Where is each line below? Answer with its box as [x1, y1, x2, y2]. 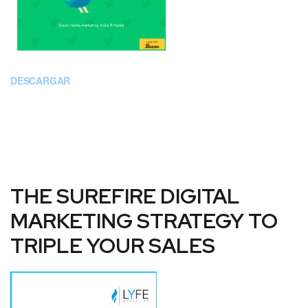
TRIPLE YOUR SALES [10, 231, 215, 259]
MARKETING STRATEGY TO [10, 206, 278, 234]
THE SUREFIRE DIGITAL [10, 181, 240, 210]
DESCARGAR [10, 73, 71, 87]
